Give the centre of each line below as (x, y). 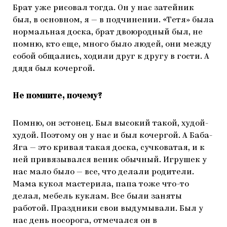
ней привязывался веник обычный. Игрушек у (110, 160)
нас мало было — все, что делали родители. (103, 173)
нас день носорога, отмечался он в (85, 221)
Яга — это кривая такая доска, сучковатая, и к (109, 148)
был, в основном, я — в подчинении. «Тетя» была (113, 21)
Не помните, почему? (58, 97)
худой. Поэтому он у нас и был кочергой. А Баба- (112, 136)
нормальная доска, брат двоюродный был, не (108, 33)
